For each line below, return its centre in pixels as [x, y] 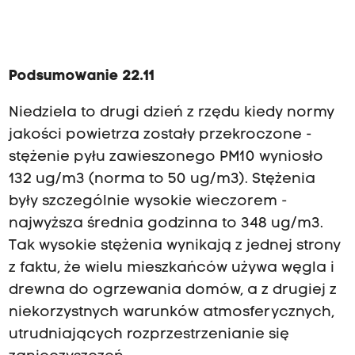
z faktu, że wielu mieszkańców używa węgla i [171, 268]
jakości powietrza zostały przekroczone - [160, 135]
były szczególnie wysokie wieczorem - [148, 201]
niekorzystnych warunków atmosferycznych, [171, 312]
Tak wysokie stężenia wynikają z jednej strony [174, 246]
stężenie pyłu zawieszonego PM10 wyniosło [166, 157]
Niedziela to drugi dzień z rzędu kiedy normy [171, 113]
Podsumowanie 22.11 [81, 76]
